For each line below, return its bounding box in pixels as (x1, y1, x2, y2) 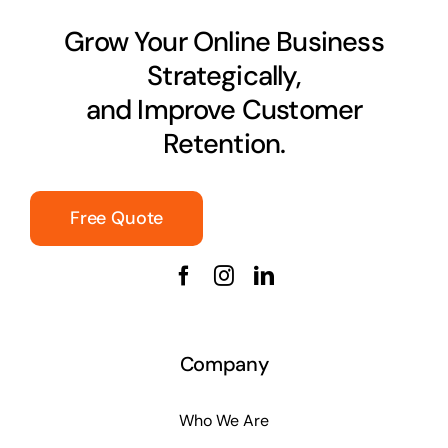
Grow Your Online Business (64, 24, 384, 60)
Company (179, 351, 269, 378)
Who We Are (179, 409, 269, 431)
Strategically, (147, 58, 301, 94)
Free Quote (69, 206, 164, 231)
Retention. (162, 126, 286, 162)
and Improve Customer (85, 92, 363, 128)
